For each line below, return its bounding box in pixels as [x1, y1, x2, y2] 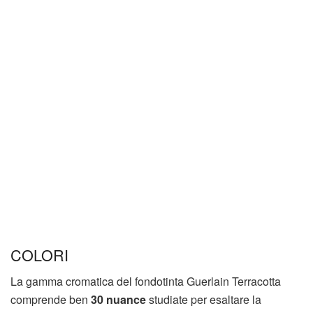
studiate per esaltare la [146, 291, 261, 308]
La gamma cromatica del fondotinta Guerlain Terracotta [10, 273, 281, 290]
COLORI [10, 243, 68, 265]
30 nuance [91, 291, 146, 308]
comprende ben [10, 291, 91, 308]
